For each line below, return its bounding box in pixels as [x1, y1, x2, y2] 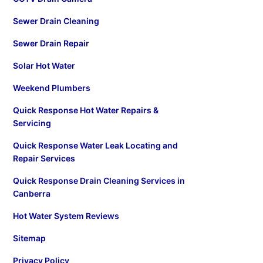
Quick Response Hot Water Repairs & [12, 104, 159, 115]
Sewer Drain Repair [12, 38, 89, 48]
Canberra [12, 188, 50, 198]
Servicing [12, 117, 51, 128]
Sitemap [12, 232, 46, 243]
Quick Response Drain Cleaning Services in [12, 175, 185, 186]
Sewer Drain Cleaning [12, 15, 99, 26]
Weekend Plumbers [12, 82, 90, 93]
